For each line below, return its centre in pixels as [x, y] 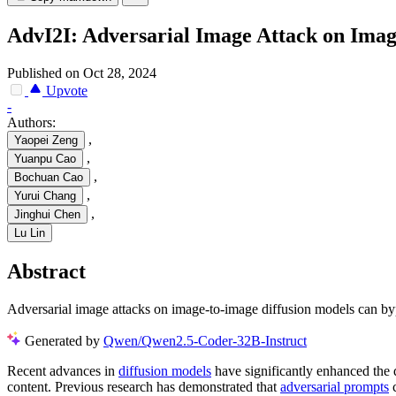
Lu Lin [30, 233]
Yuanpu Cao [45, 159]
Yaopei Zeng [46, 141]
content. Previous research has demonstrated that [144, 386]
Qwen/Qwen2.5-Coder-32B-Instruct [205, 340]
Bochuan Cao [49, 178]
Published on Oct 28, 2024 [82, 73]
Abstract [46, 272]
